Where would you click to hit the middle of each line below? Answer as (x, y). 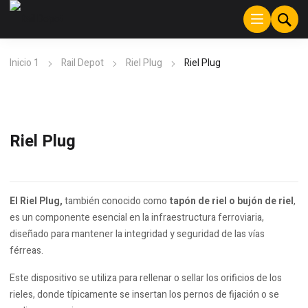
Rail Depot (82, 63)
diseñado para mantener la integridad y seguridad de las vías (137, 234)
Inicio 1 (24, 63)
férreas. (26, 251)
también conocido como (116, 201)
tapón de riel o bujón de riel (231, 201)
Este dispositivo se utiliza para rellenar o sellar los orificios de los (146, 278)
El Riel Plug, (36, 201)
